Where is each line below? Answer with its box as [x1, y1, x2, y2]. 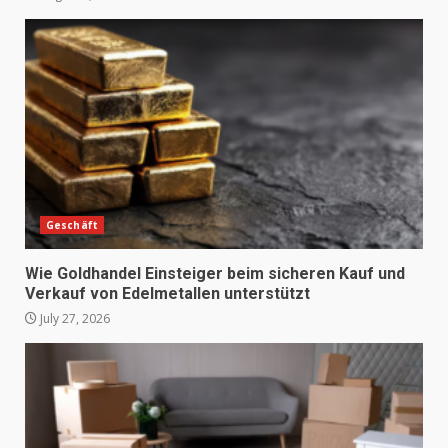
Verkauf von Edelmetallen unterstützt [25, 283, 310, 303]
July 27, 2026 [37, 309, 110, 327]
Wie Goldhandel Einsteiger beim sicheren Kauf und [25, 263, 405, 283]
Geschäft [46, 217, 98, 232]
